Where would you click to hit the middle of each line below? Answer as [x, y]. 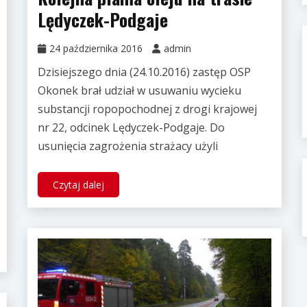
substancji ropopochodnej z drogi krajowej [147, 109]
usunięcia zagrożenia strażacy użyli [127, 146]
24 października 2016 [96, 49]
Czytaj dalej [78, 185]
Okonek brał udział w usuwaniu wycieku [139, 91]
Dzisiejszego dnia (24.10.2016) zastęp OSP [144, 72]
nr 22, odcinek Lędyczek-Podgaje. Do [131, 128]
